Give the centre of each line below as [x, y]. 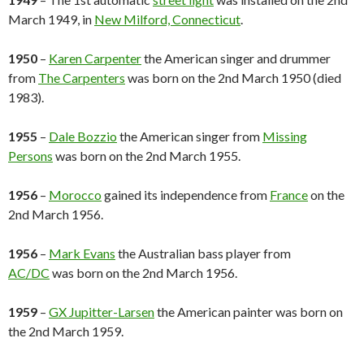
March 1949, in [51, 19]
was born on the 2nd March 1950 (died [233, 78]
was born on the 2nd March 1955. [147, 156]
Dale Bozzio [83, 136]
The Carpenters [82, 78]
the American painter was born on [249, 312]
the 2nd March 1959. [66, 331]
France [289, 195]
